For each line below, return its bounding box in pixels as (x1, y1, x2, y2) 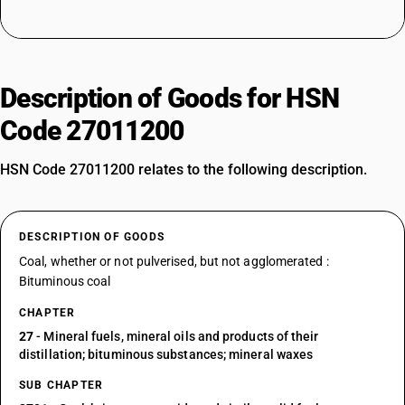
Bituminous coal (19, 274, 111, 288)
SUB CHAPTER (19, 379, 104, 391)
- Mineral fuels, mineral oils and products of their (33, 329, 319, 344)
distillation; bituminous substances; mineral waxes (19, 347, 314, 362)
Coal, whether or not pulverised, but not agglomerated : (19, 254, 329, 268)
